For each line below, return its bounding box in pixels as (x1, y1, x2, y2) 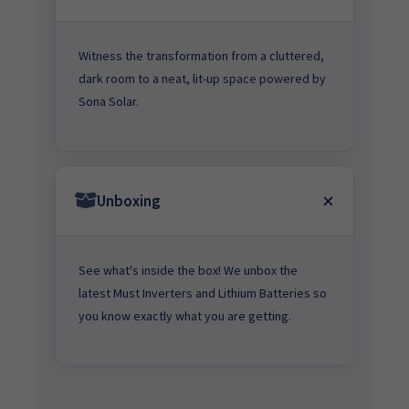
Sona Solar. (79, 93, 139, 110)
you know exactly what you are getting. (79, 308, 291, 324)
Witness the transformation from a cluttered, (79, 47, 324, 64)
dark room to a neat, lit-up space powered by (79, 70, 326, 87)
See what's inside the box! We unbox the (79, 262, 298, 278)
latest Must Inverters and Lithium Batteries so (79, 285, 327, 301)
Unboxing (97, 191, 160, 211)
